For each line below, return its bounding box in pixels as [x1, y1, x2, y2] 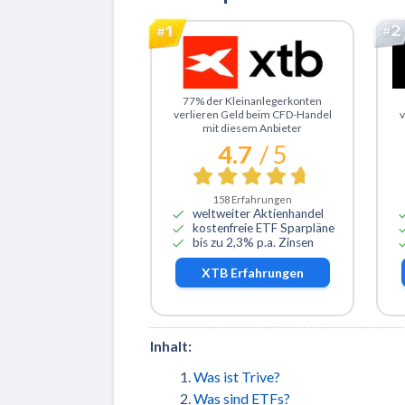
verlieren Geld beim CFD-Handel [173, 107, 332, 121]
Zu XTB [165, 89, 213, 107]
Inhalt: [150, 336, 192, 354]
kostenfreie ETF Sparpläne [192, 221, 334, 236]
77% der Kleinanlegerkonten [183, 93, 323, 108]
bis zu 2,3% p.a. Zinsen [192, 235, 314, 250]
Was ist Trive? [193, 367, 280, 385]
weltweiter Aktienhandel [192, 206, 324, 221]
